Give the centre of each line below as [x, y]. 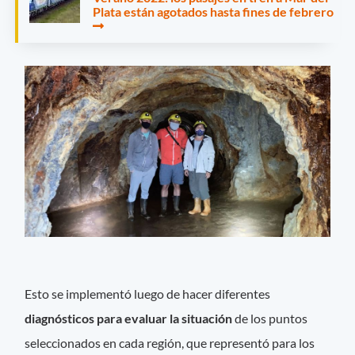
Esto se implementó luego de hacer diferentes [148, 293]
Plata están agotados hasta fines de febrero [213, 11]
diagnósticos [60, 318]
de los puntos [271, 318]
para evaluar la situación [166, 318]
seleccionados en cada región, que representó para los [170, 342]
